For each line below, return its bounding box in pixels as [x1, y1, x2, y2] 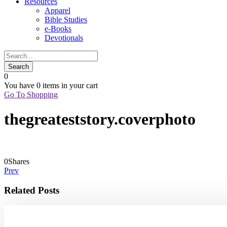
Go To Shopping [4, 90, 58, 99]
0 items [36, 81, 59, 90]
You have [4, 81, 36, 90]
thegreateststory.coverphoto [4, 110, 196, 129]
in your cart [59, 81, 98, 90]
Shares [8, 157, 29, 166]
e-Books [45, 24, 71, 33]
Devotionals [45, 33, 83, 42]
